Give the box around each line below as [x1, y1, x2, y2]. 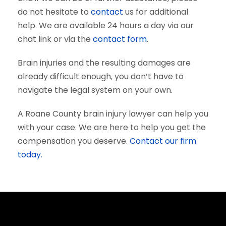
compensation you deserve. [18, 135, 130, 147]
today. [18, 149, 42, 160]
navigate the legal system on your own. [18, 84, 173, 96]
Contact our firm [130, 135, 196, 147]
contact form [93, 33, 147, 45]
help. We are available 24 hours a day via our [18, 20, 194, 31]
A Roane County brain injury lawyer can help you [18, 108, 208, 120]
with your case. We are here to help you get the [18, 122, 206, 133]
